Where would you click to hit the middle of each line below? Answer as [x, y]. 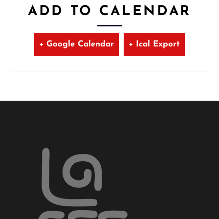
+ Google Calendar [77, 44]
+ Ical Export [154, 44]
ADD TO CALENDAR [109, 12]
